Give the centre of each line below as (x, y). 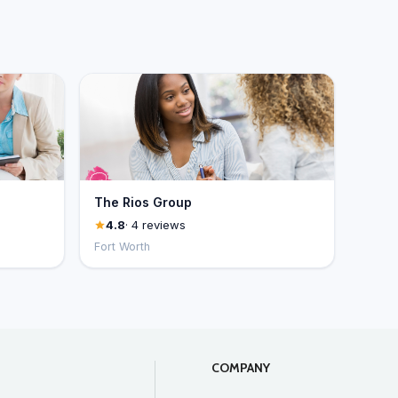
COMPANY (241, 368)
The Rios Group (143, 202)
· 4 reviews (155, 225)
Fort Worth (122, 247)
